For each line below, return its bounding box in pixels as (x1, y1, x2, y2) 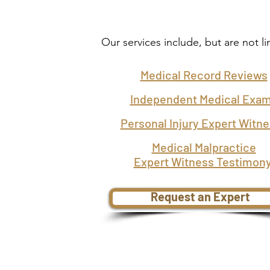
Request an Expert (151, 189, 250, 204)
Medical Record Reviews (140, 67, 268, 82)
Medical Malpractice (151, 140, 256, 154)
